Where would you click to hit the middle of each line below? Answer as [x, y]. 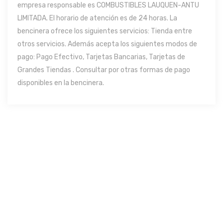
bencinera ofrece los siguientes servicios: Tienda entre [105, 31]
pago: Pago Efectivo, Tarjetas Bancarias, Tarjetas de [101, 57]
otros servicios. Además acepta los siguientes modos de [107, 44]
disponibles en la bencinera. [61, 83]
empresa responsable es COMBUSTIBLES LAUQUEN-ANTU [108, 5]
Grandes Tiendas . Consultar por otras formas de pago [104, 70]
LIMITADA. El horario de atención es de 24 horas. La [97, 18]
